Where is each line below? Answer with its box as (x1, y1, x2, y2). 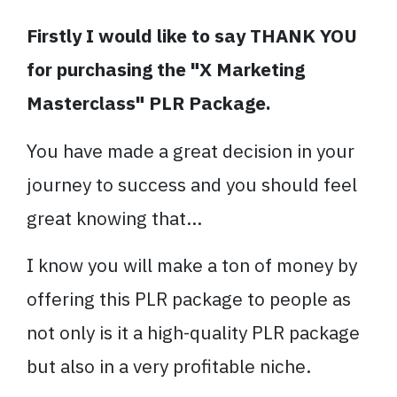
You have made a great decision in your (27, 137, 354, 163)
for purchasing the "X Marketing (27, 56, 305, 82)
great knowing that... (27, 205, 202, 230)
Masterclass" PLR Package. (27, 90, 271, 115)
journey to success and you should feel (27, 171, 357, 197)
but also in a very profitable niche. (27, 354, 311, 379)
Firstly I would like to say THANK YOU (27, 22, 357, 48)
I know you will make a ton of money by (27, 253, 357, 278)
